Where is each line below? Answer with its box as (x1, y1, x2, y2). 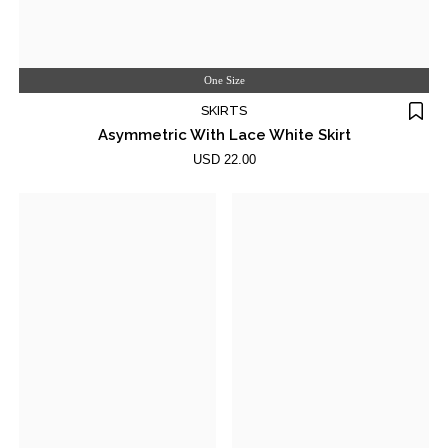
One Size (203, 74, 245, 86)
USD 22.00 (192, 152, 256, 167)
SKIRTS (201, 103, 247, 118)
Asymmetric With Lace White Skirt (97, 126, 351, 144)
